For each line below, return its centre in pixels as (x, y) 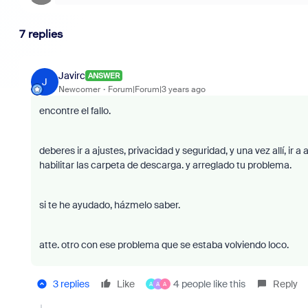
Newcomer (79, 89)
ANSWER (103, 76)
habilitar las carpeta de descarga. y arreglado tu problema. (165, 165)
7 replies (41, 34)
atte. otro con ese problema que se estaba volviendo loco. (165, 245)
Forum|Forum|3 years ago (156, 89)
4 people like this (209, 284)
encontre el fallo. (76, 111)
